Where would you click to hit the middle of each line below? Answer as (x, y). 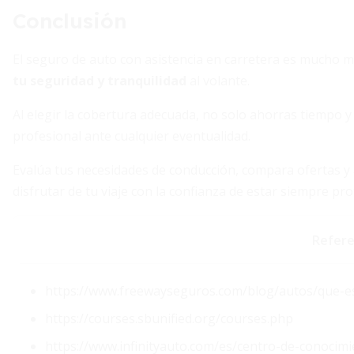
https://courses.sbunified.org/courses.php (169, 318)
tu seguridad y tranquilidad (100, 81)
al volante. (218, 81)
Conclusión (70, 21)
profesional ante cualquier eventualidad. (132, 136)
